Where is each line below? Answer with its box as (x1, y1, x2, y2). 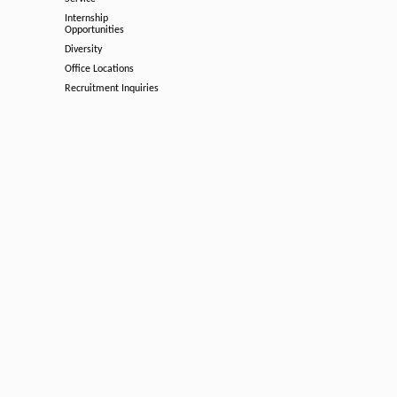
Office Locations (65, 64, 134, 74)
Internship (65, 13, 108, 24)
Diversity (65, 44, 102, 55)
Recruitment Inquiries (65, 83, 159, 94)
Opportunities (65, 25, 124, 35)
